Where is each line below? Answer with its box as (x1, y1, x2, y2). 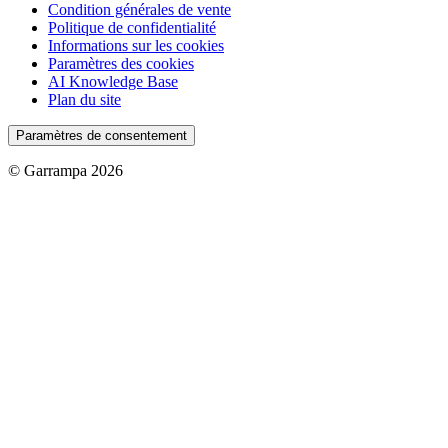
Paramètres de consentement (16, 127, 187, 143)
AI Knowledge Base (48, 72, 178, 90)
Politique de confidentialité (48, 18, 216, 36)
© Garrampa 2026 (8, 161, 123, 179)
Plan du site (48, 90, 121, 108)
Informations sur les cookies (48, 36, 224, 54)
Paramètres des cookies (48, 54, 194, 72)
